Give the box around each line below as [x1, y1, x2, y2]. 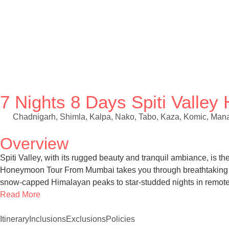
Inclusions [29, 214, 66, 223]
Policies [106, 214, 135, 223]
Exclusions [66, 214, 106, 223]
